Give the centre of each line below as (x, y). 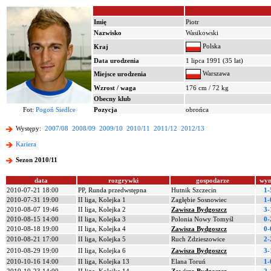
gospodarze (213, 180)
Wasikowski (202, 33)
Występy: (29, 129)
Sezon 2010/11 (37, 160)
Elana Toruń (188, 261)
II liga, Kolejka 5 (102, 239)
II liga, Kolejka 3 (102, 219)
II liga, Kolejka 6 (102, 250)
